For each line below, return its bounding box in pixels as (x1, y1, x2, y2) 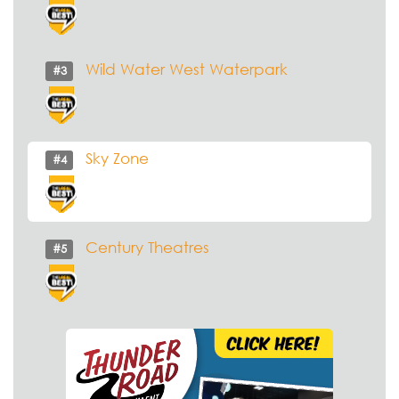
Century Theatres (85, 238, 209, 256)
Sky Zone (85, 149, 149, 167)
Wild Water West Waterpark (85, 60, 288, 78)
